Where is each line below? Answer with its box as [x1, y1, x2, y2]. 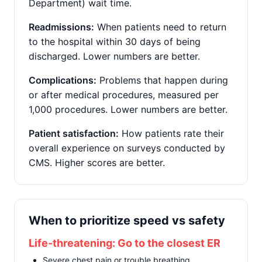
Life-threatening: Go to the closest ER [29, 237, 220, 249]
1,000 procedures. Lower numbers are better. [29, 104, 227, 115]
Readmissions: [29, 21, 94, 33]
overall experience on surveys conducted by [29, 142, 225, 154]
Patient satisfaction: [29, 127, 119, 139]
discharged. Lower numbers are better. [29, 50, 200, 62]
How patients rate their [119, 127, 224, 139]
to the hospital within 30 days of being [29, 36, 201, 47]
